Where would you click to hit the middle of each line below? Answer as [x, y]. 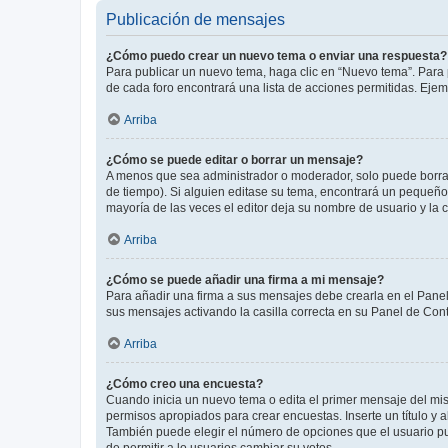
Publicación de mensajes [195, 19]
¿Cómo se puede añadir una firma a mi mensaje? [245, 280]
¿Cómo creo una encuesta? [184, 384]
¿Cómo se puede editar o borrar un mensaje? [234, 160]
